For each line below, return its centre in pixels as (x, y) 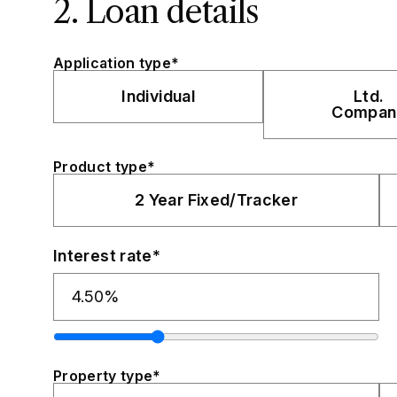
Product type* (105, 167)
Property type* (107, 375)
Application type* (117, 62)
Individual (159, 96)
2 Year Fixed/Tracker (216, 200)
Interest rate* (107, 255)
